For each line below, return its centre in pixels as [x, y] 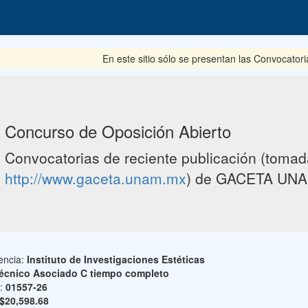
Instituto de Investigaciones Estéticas [115, 259]
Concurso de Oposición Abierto [118, 131]
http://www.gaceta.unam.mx [95, 178]
